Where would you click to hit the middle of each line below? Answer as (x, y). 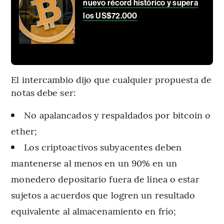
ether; (24, 131)
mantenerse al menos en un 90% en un (94, 163)
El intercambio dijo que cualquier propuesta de (111, 79)
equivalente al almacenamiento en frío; (94, 211)
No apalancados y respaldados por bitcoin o (117, 115)
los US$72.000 (110, 16)
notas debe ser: (43, 92)
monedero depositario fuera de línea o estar (105, 179)
